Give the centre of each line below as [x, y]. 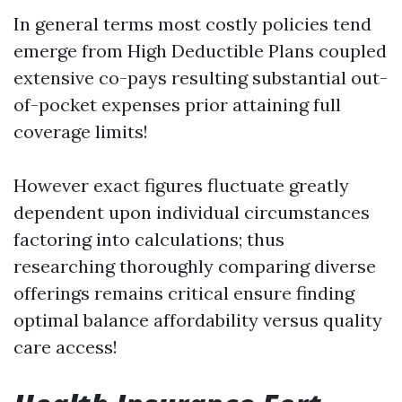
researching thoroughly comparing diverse [195, 266]
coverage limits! [81, 131]
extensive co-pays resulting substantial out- [201, 78]
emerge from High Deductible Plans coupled [200, 51]
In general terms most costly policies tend [192, 24]
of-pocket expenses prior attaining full [177, 105]
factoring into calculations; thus [149, 239]
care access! [66, 347]
